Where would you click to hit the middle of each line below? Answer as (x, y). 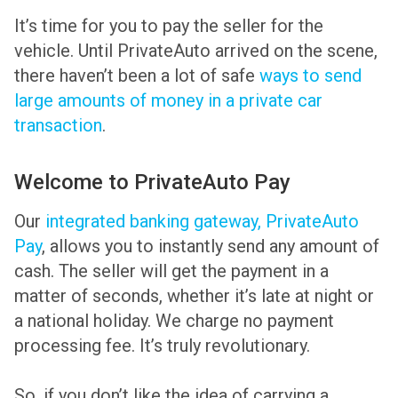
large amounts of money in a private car (168, 101)
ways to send (310, 76)
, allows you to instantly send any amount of (211, 247)
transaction (58, 126)
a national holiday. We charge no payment (174, 321)
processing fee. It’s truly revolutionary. (162, 346)
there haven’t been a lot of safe (137, 76)
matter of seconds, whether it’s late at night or (194, 296)
